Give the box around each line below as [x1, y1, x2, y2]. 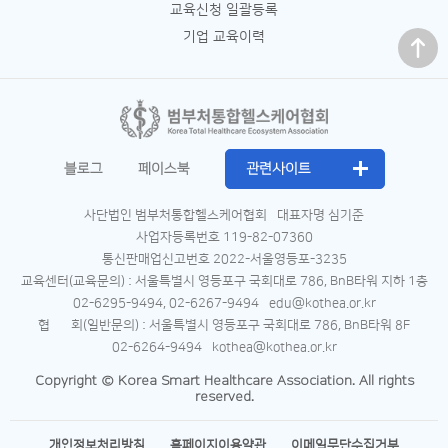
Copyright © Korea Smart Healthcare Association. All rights [34, 373, 414, 389]
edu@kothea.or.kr [268, 296, 376, 310]
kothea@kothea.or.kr [211, 340, 337, 354]
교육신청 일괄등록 [170, 2, 278, 18]
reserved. [194, 389, 254, 405]
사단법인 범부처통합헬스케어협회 [84, 208, 267, 222]
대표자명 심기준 [277, 208, 364, 222]
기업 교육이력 [183, 29, 265, 45]
